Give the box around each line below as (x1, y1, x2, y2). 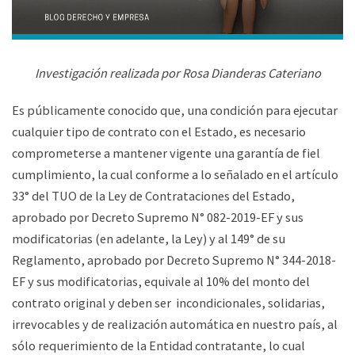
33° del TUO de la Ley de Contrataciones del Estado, (12, 187, 295, 204)
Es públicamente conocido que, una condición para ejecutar (12, 101, 338, 118)
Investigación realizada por (34, 64, 182, 81)
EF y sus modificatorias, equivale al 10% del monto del (12, 273, 310, 289)
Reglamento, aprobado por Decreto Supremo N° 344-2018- (12, 251, 336, 268)
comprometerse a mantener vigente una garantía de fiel (12, 144, 320, 161)
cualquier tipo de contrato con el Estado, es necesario (12, 123, 306, 139)
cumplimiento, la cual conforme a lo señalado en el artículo (12, 166, 338, 182)
